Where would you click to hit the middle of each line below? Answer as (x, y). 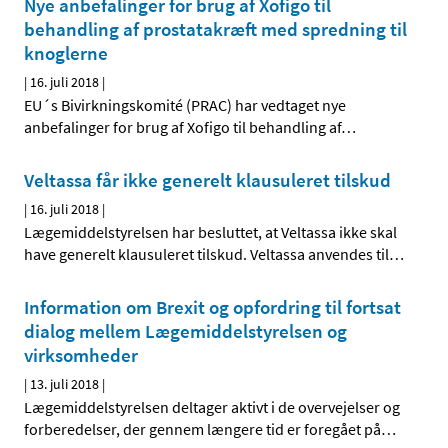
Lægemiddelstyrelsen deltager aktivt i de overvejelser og (212, 407)
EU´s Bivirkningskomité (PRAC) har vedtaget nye (185, 105)
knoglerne (66, 53)
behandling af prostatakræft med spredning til (215, 29)
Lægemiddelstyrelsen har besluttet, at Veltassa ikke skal (210, 232)
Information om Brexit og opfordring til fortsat (212, 307)
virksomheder (81, 355)
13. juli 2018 (64, 384)
